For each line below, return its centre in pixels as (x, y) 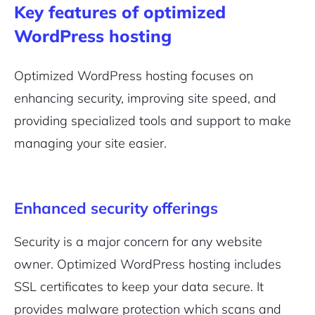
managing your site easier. (90, 143)
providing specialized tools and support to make (153, 121)
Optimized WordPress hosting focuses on (134, 76)
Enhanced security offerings (116, 208)
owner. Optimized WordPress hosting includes (148, 264)
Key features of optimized (120, 12)
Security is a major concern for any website (138, 242)
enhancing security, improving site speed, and (145, 98)
